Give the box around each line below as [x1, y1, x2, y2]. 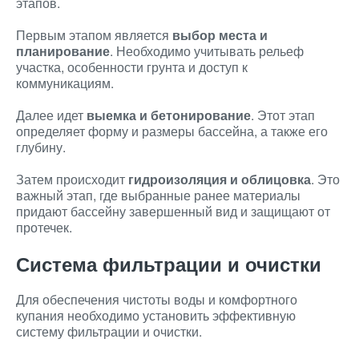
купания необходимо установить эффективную [16, 306, 296, 325]
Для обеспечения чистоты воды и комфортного [16, 290, 297, 309]
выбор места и [172, 26, 268, 44]
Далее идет [16, 106, 87, 124]
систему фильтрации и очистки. [16, 322, 202, 341]
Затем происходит [16, 170, 128, 188]
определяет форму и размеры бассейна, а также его [16, 122, 328, 140]
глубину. [16, 138, 66, 156]
